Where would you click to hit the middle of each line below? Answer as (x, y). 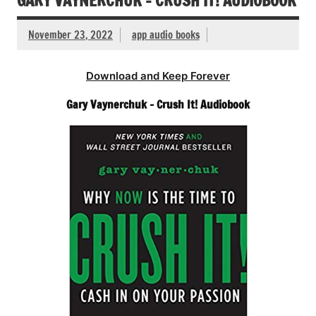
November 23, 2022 (71, 35)
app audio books (165, 35)
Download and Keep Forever (158, 76)
